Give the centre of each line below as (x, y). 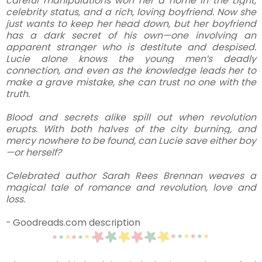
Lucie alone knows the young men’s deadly (131, 59)
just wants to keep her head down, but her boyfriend (131, 24)
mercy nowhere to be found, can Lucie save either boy (131, 141)
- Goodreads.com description (73, 223)
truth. (18, 94)
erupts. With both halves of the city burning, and (131, 129)
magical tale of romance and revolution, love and (131, 188)
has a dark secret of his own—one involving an (131, 36)
